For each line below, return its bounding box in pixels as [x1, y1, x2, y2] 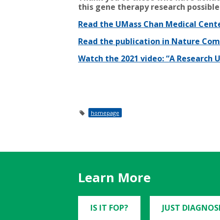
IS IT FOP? [90, 202, 128, 213]
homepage [90, 109, 119, 116]
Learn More [78, 169, 151, 186]
